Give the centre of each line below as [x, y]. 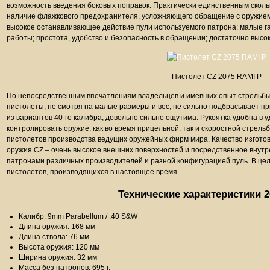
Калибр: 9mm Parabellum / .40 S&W [78, 216]
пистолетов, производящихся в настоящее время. [93, 172]
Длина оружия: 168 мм [57, 227]
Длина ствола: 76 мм [54, 237]
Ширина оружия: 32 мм [58, 257]
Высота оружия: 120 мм [59, 247]
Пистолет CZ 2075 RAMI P [216, 77]
